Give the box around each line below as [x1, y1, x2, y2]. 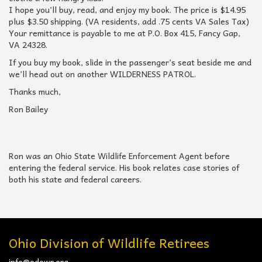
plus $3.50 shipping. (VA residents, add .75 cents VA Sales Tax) [9, 15, 249, 28]
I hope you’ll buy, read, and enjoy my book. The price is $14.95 [9, 3, 246, 16]
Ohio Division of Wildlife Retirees [9, 232, 209, 254]
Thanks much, [9, 85, 61, 98]
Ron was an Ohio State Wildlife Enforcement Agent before [9, 149, 230, 163]
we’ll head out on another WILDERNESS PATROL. [9, 67, 196, 81]
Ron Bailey [9, 102, 48, 116]
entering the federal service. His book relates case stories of [9, 161, 239, 174]
